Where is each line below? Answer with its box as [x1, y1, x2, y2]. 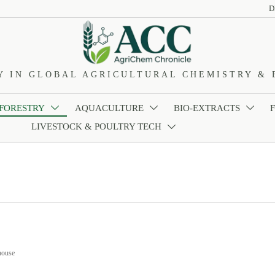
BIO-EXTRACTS [174, 103, 241, 113]
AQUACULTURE [75, 103, 144, 113]
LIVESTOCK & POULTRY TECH [31, 122, 162, 132]
